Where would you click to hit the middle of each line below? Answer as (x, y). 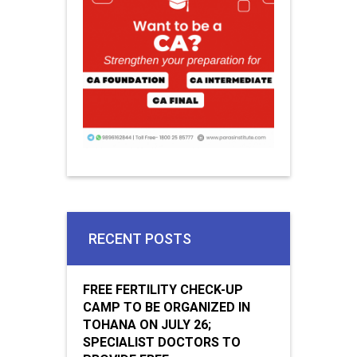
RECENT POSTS (140, 238)
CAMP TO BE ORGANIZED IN (167, 307)
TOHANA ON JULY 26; (147, 324)
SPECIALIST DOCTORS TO (162, 342)
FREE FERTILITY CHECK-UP (163, 289)
